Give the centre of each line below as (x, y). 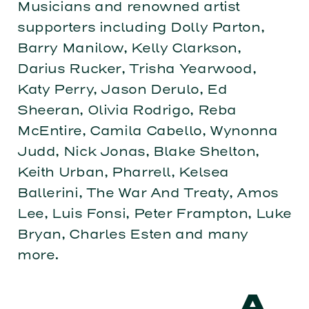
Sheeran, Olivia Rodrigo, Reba (127, 110)
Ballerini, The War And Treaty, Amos (148, 192)
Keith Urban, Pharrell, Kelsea (123, 172)
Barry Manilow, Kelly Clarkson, (129, 48)
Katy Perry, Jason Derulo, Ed (122, 89)
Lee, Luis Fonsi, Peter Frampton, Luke (154, 213)
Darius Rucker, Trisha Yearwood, (137, 68)
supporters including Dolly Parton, (141, 27)
